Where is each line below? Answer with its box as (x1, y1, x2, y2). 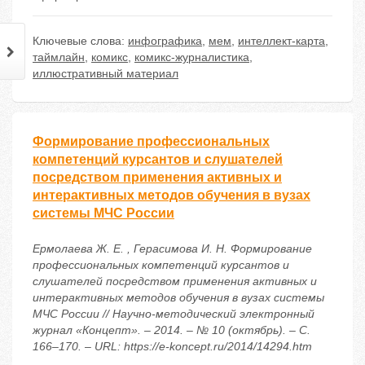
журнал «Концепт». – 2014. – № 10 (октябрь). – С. (33, 323, 310, 337)
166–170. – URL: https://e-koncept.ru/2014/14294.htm (33, 340, 312, 354)
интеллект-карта (238, 34, 325, 48)
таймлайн (33, 51, 85, 64)
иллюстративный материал (33, 67, 178, 81)
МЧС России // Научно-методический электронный (33, 307, 314, 321)
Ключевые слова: (33, 34, 128, 48)
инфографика (128, 34, 202, 48)
